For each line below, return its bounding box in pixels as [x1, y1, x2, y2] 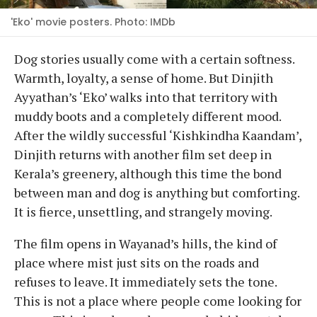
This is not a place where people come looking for [14, 292, 301, 309]
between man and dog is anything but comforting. [14, 183, 299, 201]
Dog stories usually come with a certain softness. [14, 50, 294, 67]
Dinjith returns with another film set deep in [14, 145, 272, 163]
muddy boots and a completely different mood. [14, 107, 281, 125]
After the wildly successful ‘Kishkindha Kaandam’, [14, 126, 301, 144]
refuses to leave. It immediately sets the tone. [14, 272, 277, 290]
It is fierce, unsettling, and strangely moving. [14, 202, 272, 220]
